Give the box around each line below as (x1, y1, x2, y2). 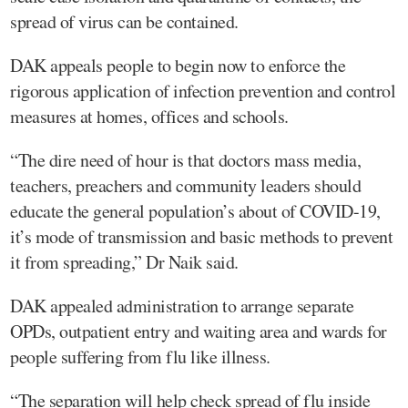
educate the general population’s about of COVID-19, (10, 198, 386, 223)
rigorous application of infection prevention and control (10, 77, 395, 103)
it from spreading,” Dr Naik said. (10, 249, 239, 274)
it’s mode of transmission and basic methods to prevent (10, 223, 393, 249)
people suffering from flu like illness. (10, 343, 270, 369)
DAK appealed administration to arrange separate (10, 292, 354, 318)
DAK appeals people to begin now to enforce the (10, 52, 345, 77)
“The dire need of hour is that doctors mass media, (10, 147, 361, 172)
